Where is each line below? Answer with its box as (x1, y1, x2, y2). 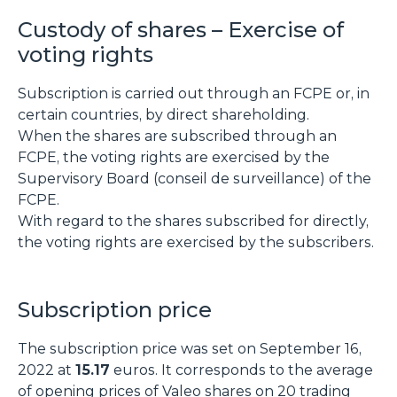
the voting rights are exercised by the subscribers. (18, 233, 374, 251)
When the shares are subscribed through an (18, 127, 337, 144)
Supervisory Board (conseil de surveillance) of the (18, 169, 371, 187)
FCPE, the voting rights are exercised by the (18, 148, 330, 166)
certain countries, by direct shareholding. (18, 105, 309, 123)
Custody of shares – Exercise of (18, 16, 344, 43)
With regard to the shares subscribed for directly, (18, 212, 369, 230)
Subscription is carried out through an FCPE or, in (18, 84, 370, 102)
